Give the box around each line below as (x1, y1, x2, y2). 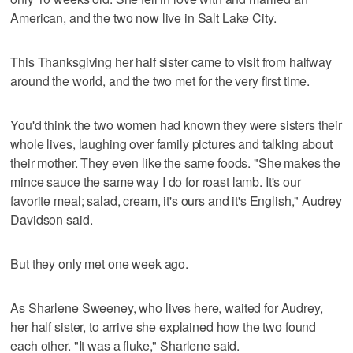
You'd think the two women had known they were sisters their (10, 115, 343, 134)
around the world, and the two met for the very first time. (10, 71, 310, 90)
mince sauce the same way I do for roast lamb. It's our (10, 172, 301, 191)
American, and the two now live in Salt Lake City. (10, 8, 277, 27)
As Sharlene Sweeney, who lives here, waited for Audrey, (10, 298, 323, 317)
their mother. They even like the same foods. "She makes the (10, 153, 341, 172)
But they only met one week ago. (10, 254, 188, 273)
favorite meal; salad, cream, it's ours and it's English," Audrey (10, 191, 342, 210)
